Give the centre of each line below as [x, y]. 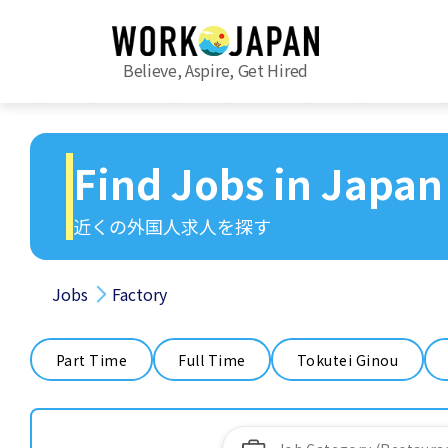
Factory [139, 294]
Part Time [91, 359]
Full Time [212, 359]
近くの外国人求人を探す [172, 226]
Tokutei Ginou [347, 359]
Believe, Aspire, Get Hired [215, 70]
